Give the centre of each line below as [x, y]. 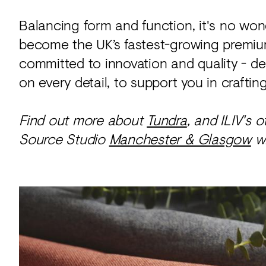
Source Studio [64, 138]
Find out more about [83, 119]
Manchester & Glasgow [180, 138]
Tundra [167, 119]
